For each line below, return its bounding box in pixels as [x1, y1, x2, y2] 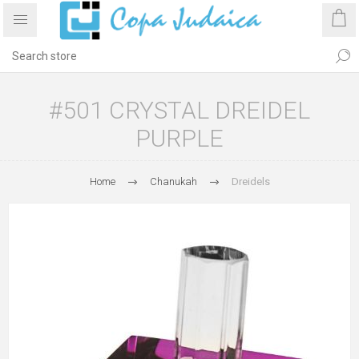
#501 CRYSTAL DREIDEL [49, 96, 310, 124]
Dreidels [231, 175, 270, 188]
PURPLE [135, 124, 224, 152]
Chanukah [149, 175, 197, 188]
